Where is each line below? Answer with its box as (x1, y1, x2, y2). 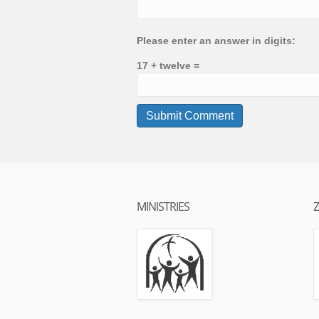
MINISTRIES (137, 199, 189, 214)
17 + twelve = (137, 60, 199, 71)
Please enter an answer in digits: (137, 35, 296, 46)
